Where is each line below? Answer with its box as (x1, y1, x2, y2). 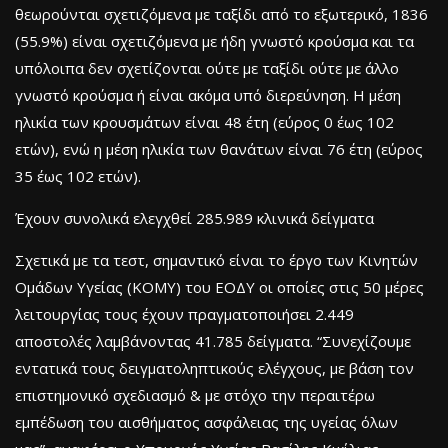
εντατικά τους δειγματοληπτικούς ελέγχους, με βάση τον (15, 358, 414, 379)
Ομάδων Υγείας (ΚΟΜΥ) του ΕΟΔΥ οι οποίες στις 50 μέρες (15, 277, 424, 298)
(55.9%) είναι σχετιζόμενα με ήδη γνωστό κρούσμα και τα (15, 31, 414, 52)
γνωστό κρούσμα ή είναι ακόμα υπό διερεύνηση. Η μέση (15, 85, 401, 106)
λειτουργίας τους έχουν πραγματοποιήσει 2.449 (15, 304, 354, 325)
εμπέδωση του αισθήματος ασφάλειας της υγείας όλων (15, 412, 398, 433)
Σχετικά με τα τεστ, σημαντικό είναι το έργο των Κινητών (15, 250, 418, 271)
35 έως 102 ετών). (15, 166, 141, 187)
